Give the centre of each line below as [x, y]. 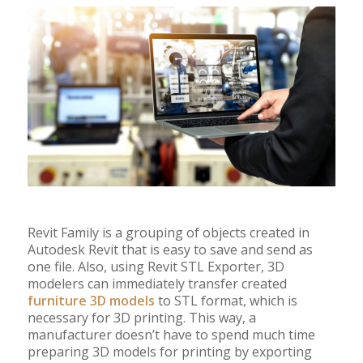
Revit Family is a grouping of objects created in [168, 233]
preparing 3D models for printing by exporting [169, 352]
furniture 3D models [91, 301]
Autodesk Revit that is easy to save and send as [170, 250]
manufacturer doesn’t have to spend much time [171, 335]
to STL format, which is [226, 301]
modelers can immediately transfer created [157, 284]
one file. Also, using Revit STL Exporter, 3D [156, 267]
